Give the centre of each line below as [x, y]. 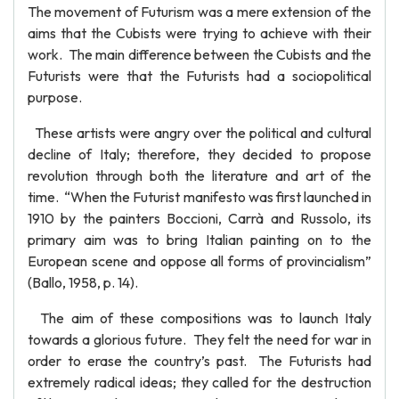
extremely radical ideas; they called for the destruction [199, 382]
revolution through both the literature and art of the [199, 175]
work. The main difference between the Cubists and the [199, 54]
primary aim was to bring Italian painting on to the [199, 240]
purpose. [55, 97]
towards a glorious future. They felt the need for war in [199, 339]
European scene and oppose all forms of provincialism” [199, 261]
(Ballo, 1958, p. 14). [83, 282]
